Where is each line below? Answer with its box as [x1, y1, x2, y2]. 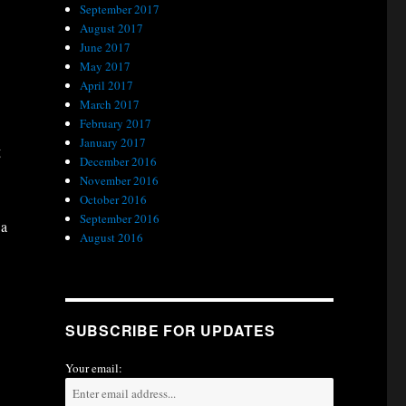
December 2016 [80, 153, 158, 169]
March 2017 [80, 96, 140, 112]
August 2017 [80, 20, 144, 36]
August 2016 [80, 229, 144, 246]
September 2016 [80, 210, 160, 227]
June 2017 [80, 39, 131, 55]
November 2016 [80, 172, 159, 188]
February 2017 [80, 115, 152, 131]
